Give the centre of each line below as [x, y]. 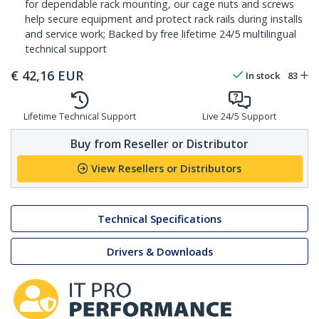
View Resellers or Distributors [166, 169]
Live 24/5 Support [239, 117]
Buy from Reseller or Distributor [159, 143]
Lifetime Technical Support [80, 117]
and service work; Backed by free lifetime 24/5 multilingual [161, 34]
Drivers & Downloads [159, 251]
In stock [263, 76]
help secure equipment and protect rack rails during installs [164, 19]
